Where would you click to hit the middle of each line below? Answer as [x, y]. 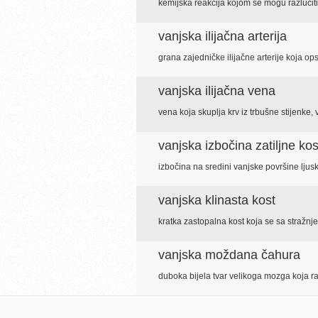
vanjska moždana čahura [229, 255]
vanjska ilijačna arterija [223, 36]
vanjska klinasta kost [217, 200]
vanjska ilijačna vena [217, 91]
